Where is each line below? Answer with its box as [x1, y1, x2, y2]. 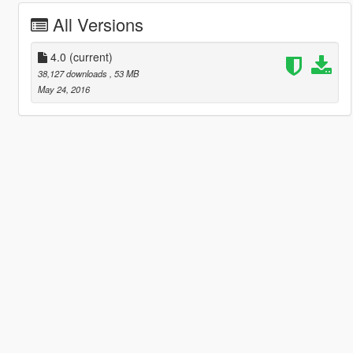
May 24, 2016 [37, 83, 90, 96]
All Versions [52, 12, 143, 37]
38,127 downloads [37, 67, 110, 80]
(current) [69, 49, 113, 65]
